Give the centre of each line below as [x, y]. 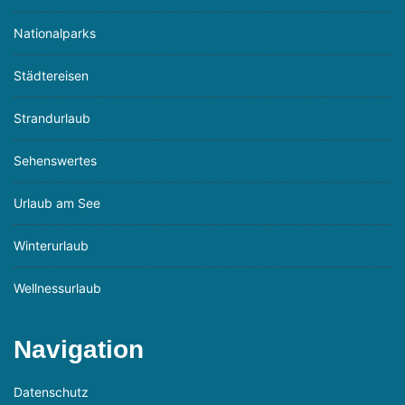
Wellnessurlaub [57, 287]
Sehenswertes [55, 160]
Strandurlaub [52, 118]
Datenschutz [51, 391]
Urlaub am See [57, 202]
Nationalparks [55, 33]
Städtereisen [51, 75]
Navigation [79, 349]
